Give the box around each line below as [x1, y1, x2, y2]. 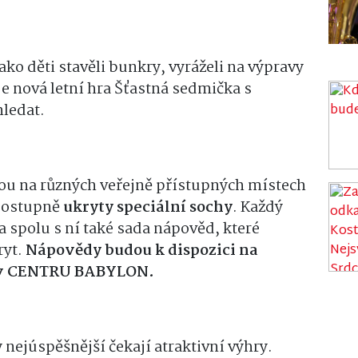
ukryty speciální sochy [63, 195, 233, 220]
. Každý [233, 195, 283, 220]
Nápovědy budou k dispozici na [26, 238, 258, 263]
